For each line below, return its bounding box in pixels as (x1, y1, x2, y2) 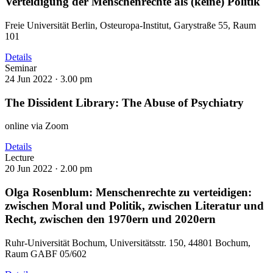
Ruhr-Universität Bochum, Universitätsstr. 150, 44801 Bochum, (5, 237, 250, 248)
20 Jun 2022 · (5, 163, 60, 174)
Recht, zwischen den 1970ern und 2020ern (5, 213, 216, 225)
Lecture (5, 152, 34, 163)
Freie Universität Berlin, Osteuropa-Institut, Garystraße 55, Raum (5, 19, 256, 30)
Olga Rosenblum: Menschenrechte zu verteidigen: (5, 186, 252, 199)
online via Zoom (5, 121, 68, 132)
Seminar (5, 62, 37, 73)
